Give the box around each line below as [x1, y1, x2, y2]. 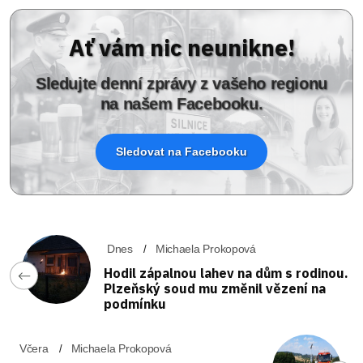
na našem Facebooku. [100, 94, 263, 113]
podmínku [104, 295, 166, 312]
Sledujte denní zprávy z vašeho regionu [36, 74, 327, 92]
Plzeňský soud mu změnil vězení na [104, 280, 326, 297]
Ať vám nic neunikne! [68, 32, 295, 62]
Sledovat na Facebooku [116, 144, 247, 158]
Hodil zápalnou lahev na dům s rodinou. [104, 264, 348, 281]
